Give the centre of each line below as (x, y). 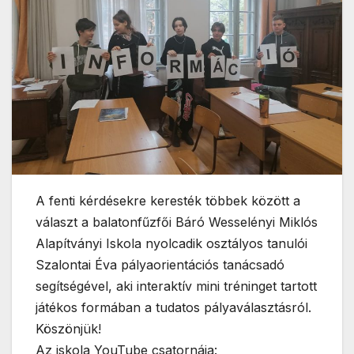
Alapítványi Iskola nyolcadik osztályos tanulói (171, 243)
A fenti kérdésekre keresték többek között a (168, 200)
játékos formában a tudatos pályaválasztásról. (173, 307)
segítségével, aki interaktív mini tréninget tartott (176, 286)
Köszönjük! (68, 328)
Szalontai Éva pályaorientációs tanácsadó (160, 264)
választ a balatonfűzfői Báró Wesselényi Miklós (177, 222)
